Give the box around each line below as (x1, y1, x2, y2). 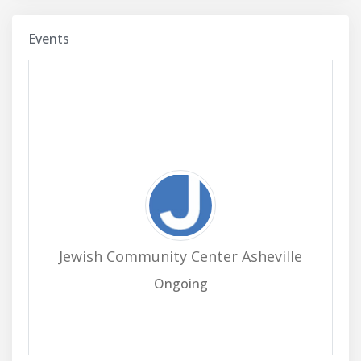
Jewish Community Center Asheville (59, 247, 302, 266)
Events (28, 30, 69, 48)
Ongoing (153, 275, 208, 293)
